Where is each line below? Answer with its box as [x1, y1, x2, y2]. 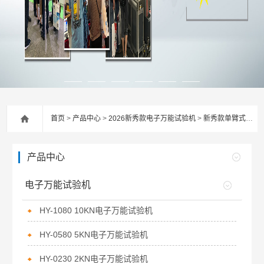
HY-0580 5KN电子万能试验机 [39, 230, 148, 239]
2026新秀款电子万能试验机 [108, 114, 196, 123]
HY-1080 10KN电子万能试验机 [39, 206, 153, 215]
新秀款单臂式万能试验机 [203, 114, 246, 123]
